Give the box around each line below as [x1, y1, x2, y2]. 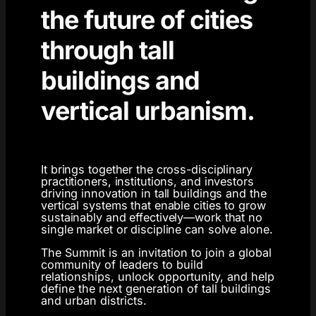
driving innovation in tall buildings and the [41, 186, 267, 201]
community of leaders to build [41, 257, 203, 272]
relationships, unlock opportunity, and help [41, 269, 274, 284]
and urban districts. [41, 293, 147, 308]
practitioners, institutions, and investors [41, 174, 254, 189]
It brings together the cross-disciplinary [41, 162, 253, 177]
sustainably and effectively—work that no [41, 210, 262, 225]
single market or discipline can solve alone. [41, 222, 273, 237]
